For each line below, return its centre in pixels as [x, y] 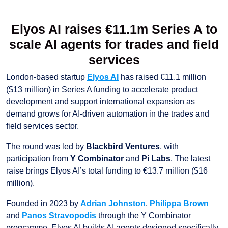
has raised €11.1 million [162, 77]
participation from [38, 159]
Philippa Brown [179, 204]
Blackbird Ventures [123, 147]
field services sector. [42, 126]
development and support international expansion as [101, 102]
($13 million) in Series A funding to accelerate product [102, 90]
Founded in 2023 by [43, 204]
